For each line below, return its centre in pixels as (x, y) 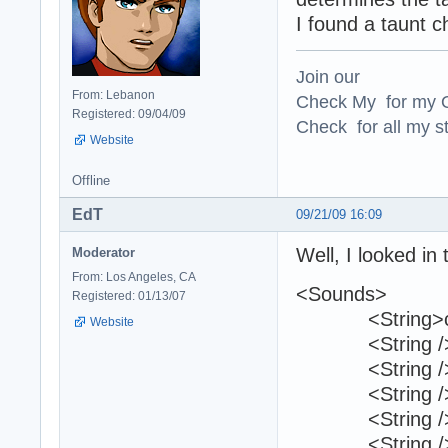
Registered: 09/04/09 (129, 113)
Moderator (103, 252)
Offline (91, 180)
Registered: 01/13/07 (129, 295)
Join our (328, 76)
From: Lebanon (113, 94)
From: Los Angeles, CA (134, 276)
